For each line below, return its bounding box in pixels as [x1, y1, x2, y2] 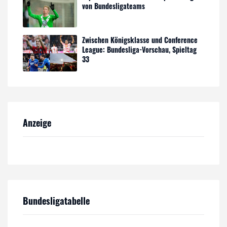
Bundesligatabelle [23, 194, 90, 207]
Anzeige [23, 116, 51, 129]
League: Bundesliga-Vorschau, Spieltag [82, 44, 197, 55]
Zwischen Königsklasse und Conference [82, 34, 198, 46]
